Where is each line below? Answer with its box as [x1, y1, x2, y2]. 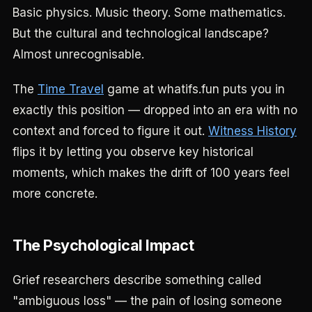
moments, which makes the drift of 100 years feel [13, 166, 290, 180]
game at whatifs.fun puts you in [104, 82, 285, 96]
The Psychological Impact [13, 236, 194, 254]
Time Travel [38, 82, 104, 96]
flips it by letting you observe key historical [13, 145, 253, 159]
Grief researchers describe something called [13, 273, 261, 287]
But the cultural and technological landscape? [13, 26, 269, 40]
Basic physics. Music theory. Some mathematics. [13, 6, 286, 19]
